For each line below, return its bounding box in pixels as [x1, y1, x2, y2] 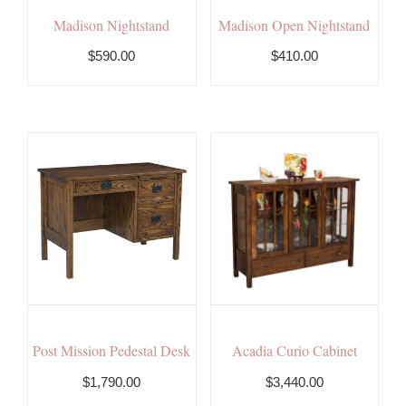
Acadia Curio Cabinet [231, 341, 357, 361]
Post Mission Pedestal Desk [33, 341, 191, 361]
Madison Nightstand [53, 14, 170, 34]
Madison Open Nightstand [218, 14, 371, 34]
